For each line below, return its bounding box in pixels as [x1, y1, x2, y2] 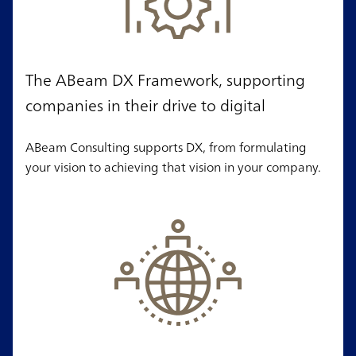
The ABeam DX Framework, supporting [25, 66, 305, 95]
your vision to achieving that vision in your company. [25, 156, 321, 179]
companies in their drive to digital [25, 91, 265, 120]
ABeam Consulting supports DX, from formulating [25, 136, 307, 159]
